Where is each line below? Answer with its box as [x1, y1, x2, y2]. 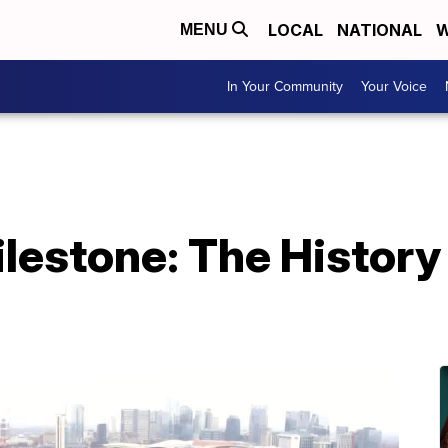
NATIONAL [337, 20, 422, 40]
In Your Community [227, 76, 343, 97]
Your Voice [361, 76, 427, 97]
